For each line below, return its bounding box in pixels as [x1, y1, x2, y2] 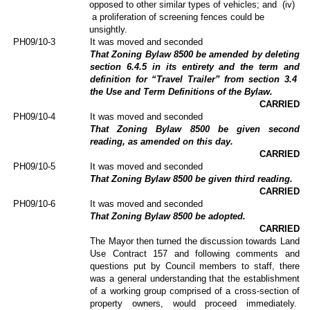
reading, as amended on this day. [90, 136, 234, 147]
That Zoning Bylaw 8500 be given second [90, 123, 300, 134]
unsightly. [89, 24, 128, 35]
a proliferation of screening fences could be [92, 11, 265, 22]
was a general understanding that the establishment [90, 273, 300, 284]
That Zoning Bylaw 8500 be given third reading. [90, 173, 293, 184]
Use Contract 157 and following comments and [90, 248, 300, 259]
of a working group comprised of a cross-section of [90, 285, 300, 296]
